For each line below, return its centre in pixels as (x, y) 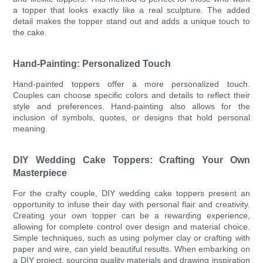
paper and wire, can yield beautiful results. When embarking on (131, 249)
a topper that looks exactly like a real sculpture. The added (131, 10)
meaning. (31, 129)
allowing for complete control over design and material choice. (131, 227)
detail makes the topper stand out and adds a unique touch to (131, 21)
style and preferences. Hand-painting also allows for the (131, 107)
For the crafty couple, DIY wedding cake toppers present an (131, 193)
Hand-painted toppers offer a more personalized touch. (131, 84)
